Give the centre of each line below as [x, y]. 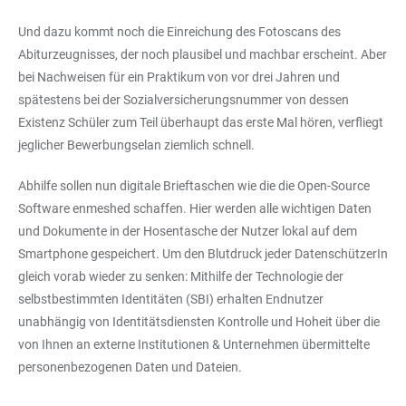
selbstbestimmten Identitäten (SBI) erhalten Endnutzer [171, 299]
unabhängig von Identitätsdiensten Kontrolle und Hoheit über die [199, 322]
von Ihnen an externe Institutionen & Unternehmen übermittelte [194, 344]
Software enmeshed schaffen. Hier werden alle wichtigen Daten [195, 208]
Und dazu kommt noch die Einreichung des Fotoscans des [179, 32]
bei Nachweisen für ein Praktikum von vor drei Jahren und [179, 77]
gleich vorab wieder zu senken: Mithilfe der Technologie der [181, 276]
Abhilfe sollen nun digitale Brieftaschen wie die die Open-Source [194, 186]
